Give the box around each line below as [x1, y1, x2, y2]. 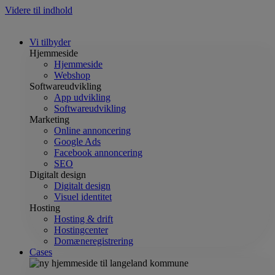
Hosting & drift [54, 214, 113, 224]
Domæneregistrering [54, 236, 133, 246]
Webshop [54, 70, 90, 80]
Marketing [29, 114, 69, 125]
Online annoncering [54, 125, 131, 136]
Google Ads [54, 136, 101, 147]
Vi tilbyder [29, 37, 71, 47]
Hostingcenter [54, 225, 108, 235]
